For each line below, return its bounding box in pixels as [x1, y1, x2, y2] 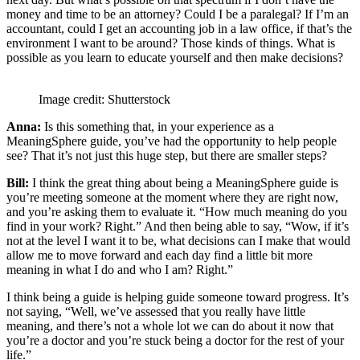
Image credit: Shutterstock [39, 92, 170, 106]
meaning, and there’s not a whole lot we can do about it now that [6, 318, 333, 333]
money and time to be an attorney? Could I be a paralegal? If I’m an [6, 6, 349, 21]
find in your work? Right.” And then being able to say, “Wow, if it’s [6, 219, 349, 233]
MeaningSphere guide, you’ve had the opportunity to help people [6, 133, 337, 148]
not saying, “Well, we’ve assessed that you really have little [6, 304, 305, 318]
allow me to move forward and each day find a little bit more [6, 247, 313, 262]
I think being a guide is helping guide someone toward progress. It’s [6, 289, 349, 304]
